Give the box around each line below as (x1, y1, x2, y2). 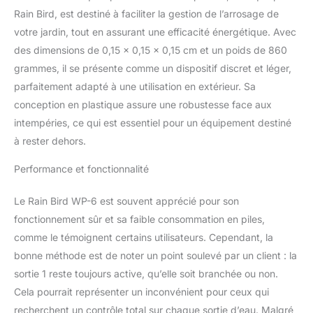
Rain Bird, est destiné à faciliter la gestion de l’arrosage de (14, 8, 279, 20)
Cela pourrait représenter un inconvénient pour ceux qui (14, 286, 269, 298)
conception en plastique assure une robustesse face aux (14, 99, 272, 111)
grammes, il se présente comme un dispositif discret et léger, (14, 62, 291, 75)
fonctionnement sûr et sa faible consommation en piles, (14, 213, 265, 226)
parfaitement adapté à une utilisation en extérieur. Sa (14, 80, 256, 93)
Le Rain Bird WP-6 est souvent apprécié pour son (14, 195, 239, 208)
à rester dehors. (14, 135, 86, 147)
